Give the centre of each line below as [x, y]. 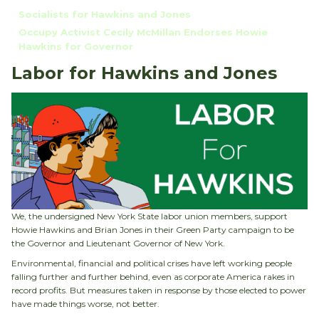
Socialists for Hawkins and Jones [105, 15]
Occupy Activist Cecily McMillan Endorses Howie [143, 32]
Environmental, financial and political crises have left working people [152, 263]
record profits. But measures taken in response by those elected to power [159, 291]
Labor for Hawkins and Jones [144, 73]
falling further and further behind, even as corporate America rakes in [153, 277]
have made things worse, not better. [85, 304]
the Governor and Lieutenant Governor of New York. [118, 243]
